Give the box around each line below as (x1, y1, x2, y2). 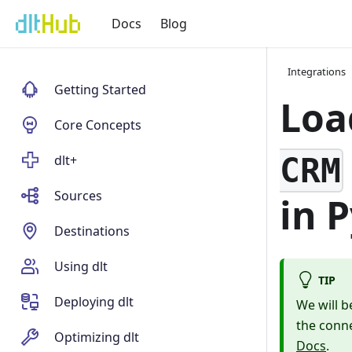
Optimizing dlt (54, 328, 140, 346)
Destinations (54, 222, 130, 240)
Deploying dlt (54, 293, 134, 310)
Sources (54, 187, 103, 204)
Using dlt (54, 258, 108, 275)
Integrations (288, 64, 346, 79)
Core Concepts (54, 116, 142, 134)
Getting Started (54, 81, 147, 98)
